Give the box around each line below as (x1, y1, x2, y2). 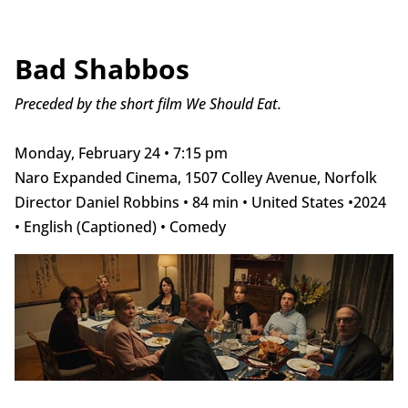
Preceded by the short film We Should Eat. (14, 93, 281, 114)
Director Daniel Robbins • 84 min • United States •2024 (14, 191, 386, 212)
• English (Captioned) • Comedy (14, 216, 226, 237)
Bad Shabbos (14, 49, 189, 87)
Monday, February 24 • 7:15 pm (14, 142, 228, 163)
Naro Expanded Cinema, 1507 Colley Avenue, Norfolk (14, 167, 377, 188)
